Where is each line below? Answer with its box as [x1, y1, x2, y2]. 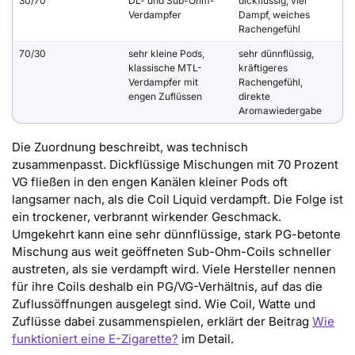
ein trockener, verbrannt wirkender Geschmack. [12, 208, 281, 224]
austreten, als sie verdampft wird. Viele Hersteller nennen [12, 261, 336, 277]
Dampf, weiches [239, 8, 310, 21]
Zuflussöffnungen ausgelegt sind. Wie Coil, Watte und [12, 296, 315, 311]
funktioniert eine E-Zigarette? [12, 330, 178, 346]
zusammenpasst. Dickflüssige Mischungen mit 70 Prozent [12, 156, 338, 172]
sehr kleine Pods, [128, 47, 204, 59]
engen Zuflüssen [128, 90, 202, 102]
